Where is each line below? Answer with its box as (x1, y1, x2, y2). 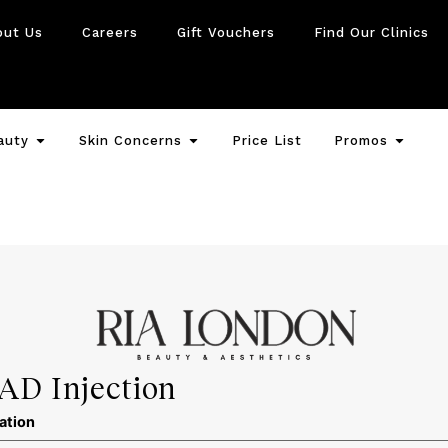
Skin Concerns (78, 133, 182, 149)
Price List (231, 133, 302, 149)
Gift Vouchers (176, 25, 275, 41)
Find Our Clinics (313, 25, 429, 41)
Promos (333, 133, 388, 149)
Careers (81, 25, 138, 41)
